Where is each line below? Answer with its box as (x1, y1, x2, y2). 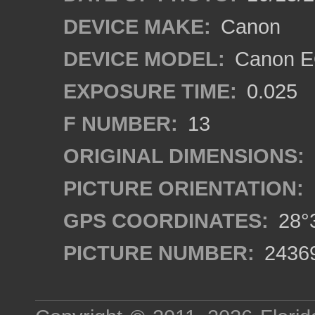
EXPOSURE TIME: (63, 79, 237, 103)
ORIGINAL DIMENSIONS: (63, 144, 304, 167)
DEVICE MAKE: (63, 15, 211, 38)
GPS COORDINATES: (63, 209, 269, 232)
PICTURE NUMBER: (63, 241, 255, 264)
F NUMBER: (63, 112, 178, 135)
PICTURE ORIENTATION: (63, 176, 304, 200)
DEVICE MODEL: (63, 47, 225, 70)
